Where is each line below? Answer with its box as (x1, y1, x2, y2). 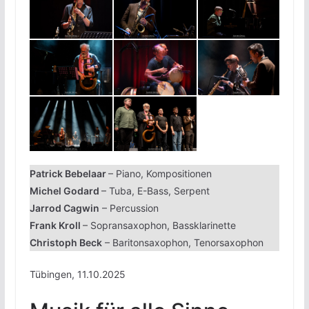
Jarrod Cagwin (29, 202, 99, 215)
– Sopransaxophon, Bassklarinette (82, 219, 236, 232)
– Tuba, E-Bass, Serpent (101, 185, 210, 197)
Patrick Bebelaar (29, 168, 108, 180)
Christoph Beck (29, 237, 102, 249)
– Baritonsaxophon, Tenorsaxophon (101, 237, 263, 249)
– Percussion (99, 202, 159, 215)
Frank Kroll (29, 219, 83, 232)
